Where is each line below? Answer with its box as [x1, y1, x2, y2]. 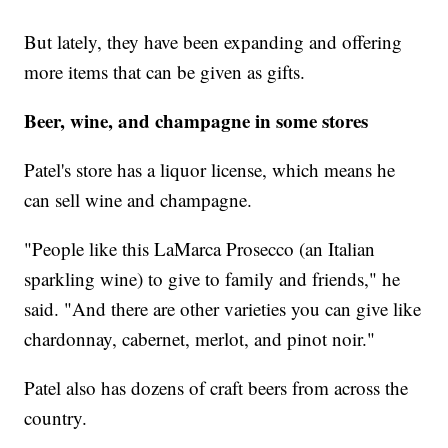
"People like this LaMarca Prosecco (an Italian [24, 235, 376, 261]
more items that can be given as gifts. [24, 58, 306, 84]
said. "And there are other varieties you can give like [24, 295, 422, 321]
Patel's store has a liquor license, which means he [24, 156, 396, 182]
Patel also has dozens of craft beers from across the [24, 374, 409, 400]
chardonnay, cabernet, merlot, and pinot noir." [24, 325, 376, 351]
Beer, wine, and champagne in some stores [24, 106, 369, 134]
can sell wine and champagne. [24, 186, 253, 212]
